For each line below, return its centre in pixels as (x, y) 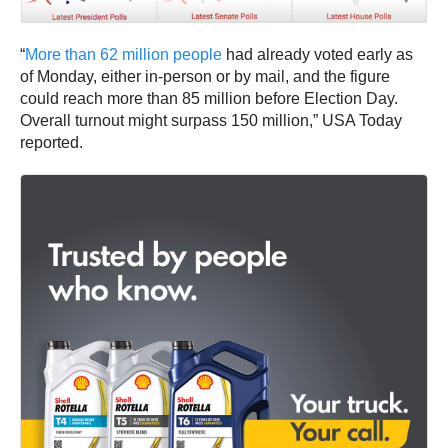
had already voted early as (317, 55)
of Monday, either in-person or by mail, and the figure (205, 77)
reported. (51, 143)
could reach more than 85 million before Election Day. (209, 99)
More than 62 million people (123, 55)
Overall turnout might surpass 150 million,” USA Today (211, 121)
